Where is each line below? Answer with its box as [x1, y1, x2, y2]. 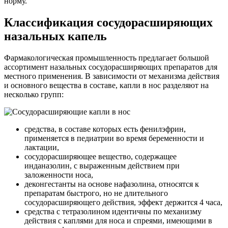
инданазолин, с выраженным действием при [24, 161, 180, 170]
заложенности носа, [24, 170, 93, 179]
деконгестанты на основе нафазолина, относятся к [24, 179, 199, 188]
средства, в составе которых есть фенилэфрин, [24, 124, 186, 133]
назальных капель [4, 29, 107, 43]
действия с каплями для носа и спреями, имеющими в [24, 216, 212, 225]
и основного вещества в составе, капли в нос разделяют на [4, 80, 209, 90]
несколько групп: [4, 90, 64, 99]
